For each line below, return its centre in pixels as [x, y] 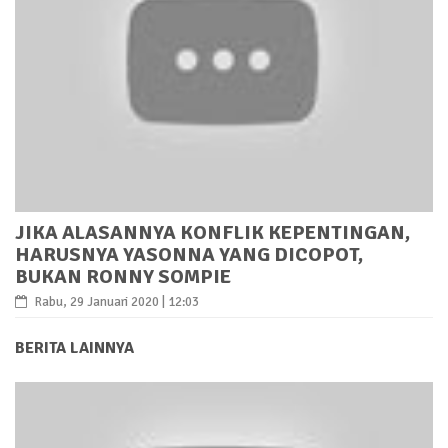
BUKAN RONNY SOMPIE [123, 276]
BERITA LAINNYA [74, 347]
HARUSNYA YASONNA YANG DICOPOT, [189, 254]
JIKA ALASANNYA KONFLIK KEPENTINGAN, [212, 232]
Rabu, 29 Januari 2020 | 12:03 [115, 301]
